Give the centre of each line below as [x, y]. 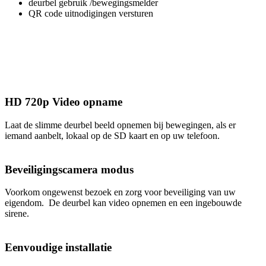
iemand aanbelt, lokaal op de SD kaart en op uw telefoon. [112, 135]
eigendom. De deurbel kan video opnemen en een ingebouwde [123, 203]
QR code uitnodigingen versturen [91, 14]
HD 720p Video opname [64, 102]
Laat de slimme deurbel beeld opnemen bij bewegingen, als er [120, 125]
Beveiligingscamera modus [69, 169]
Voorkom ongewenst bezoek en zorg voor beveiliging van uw [120, 192]
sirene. [17, 214]
